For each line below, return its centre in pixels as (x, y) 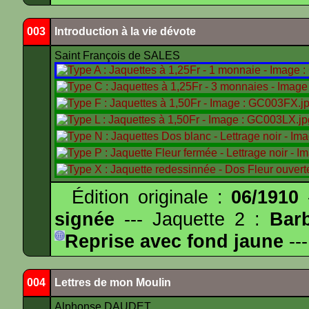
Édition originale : (143, 197)
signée (84, 219)
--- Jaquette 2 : (192, 219)
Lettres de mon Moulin (113, 282)
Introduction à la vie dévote (125, 31)
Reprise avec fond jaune (174, 241)
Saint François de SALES (119, 56)
